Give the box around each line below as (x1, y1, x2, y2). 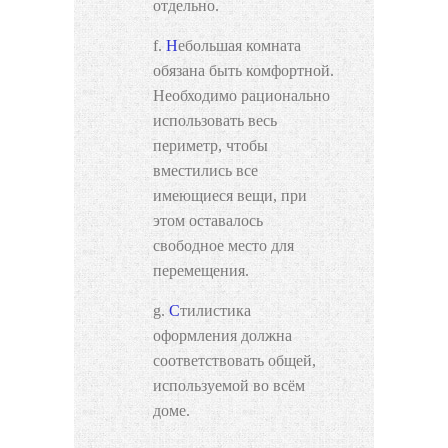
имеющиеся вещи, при (153, 187, 307, 205)
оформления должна (153, 327, 292, 345)
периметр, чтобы (153, 137, 268, 155)
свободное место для (153, 237, 294, 255)
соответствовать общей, (153, 352, 316, 370)
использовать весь (153, 112, 277, 130)
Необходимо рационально (153, 87, 330, 105)
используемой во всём (153, 377, 305, 395)
